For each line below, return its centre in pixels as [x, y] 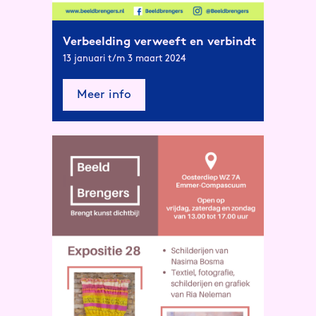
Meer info [104, 95]
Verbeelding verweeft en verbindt [159, 42]
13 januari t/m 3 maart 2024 [124, 59]
